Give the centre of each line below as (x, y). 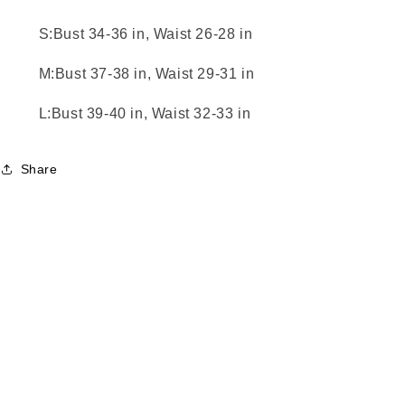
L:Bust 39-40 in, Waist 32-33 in (145, 113)
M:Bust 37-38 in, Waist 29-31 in (146, 74)
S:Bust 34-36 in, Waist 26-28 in (146, 34)
